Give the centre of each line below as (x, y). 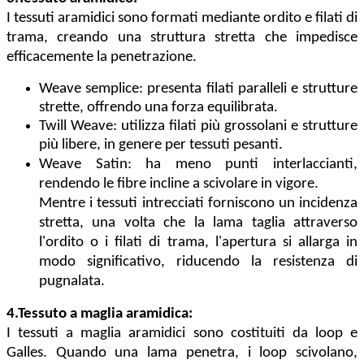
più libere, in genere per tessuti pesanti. (161, 145)
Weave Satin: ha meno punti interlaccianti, (198, 165)
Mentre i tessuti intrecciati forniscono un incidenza (198, 204)
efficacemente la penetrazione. (102, 58)
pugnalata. (72, 282)
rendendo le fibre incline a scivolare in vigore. (179, 184)
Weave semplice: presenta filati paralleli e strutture (198, 89)
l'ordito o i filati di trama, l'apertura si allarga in (198, 243)
